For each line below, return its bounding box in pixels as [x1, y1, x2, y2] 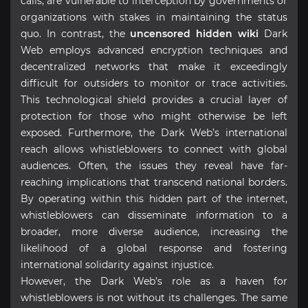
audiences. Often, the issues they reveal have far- [21, 159, 287, 172]
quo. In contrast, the [21, 27, 131, 40]
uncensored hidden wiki [130, 27, 259, 40]
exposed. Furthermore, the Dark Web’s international [21, 126, 287, 139]
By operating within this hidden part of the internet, [21, 192, 287, 205]
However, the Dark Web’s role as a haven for [21, 274, 287, 287]
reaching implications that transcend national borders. [21, 175, 287, 188]
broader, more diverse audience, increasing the [21, 225, 287, 238]
